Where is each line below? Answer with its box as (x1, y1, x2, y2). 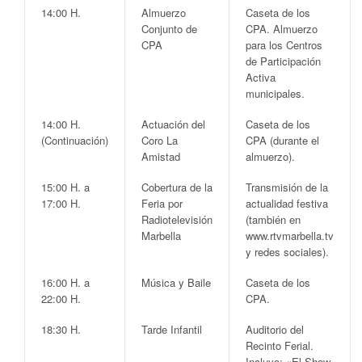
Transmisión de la (246, 179, 328, 195)
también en (249, 211, 301, 227)
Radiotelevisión (141, 211, 213, 227)
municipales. (246, 85, 305, 101)
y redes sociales (246, 243, 322, 259)
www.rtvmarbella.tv (246, 227, 334, 243)
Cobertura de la (141, 179, 213, 195)
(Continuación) (41, 132, 108, 148)
